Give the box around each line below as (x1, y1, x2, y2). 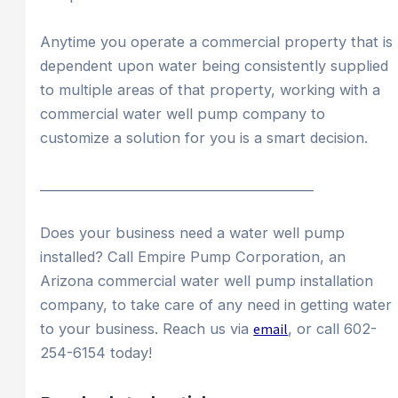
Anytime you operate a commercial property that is (40, 33, 394, 52)
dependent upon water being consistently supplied (40, 57, 389, 76)
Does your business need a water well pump (40, 223, 346, 242)
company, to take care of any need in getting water (40, 295, 393, 314)
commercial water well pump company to (40, 105, 326, 123)
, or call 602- (288, 319, 378, 338)
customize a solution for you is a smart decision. (40, 129, 369, 147)
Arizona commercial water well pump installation (40, 271, 374, 290)
